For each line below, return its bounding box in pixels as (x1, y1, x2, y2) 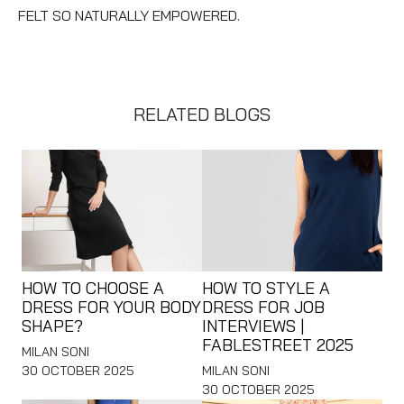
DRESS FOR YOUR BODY (22, 296, 201, 317)
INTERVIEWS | (202, 315, 305, 336)
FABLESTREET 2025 (202, 334, 353, 355)
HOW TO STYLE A (202, 277, 330, 298)
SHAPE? (22, 315, 83, 336)
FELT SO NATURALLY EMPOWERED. (18, 6, 240, 25)
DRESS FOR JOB (202, 296, 325, 317)
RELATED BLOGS (133, 103, 271, 126)
